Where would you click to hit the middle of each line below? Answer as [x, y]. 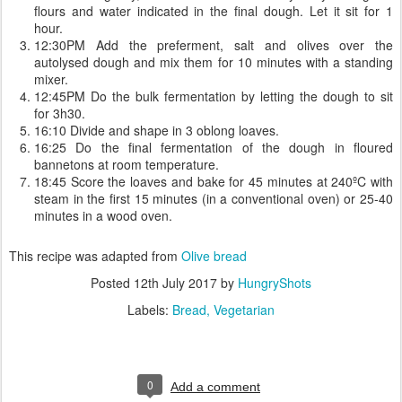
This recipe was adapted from [95, 256]
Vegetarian [244, 310]
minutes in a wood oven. [103, 215]
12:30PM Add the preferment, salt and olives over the [214, 45]
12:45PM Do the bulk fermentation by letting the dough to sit [214, 96]
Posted [112, 283]
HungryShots [275, 283]
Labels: [150, 310]
